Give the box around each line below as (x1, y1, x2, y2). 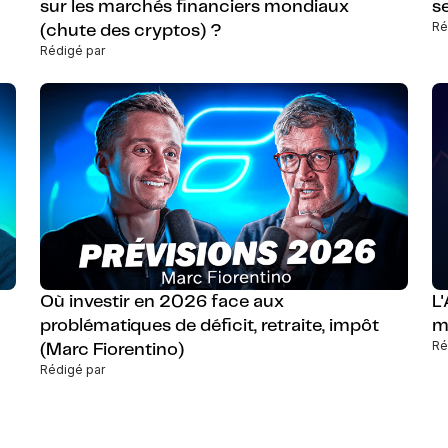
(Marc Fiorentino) (40, 341, 184, 360)
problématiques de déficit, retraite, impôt (40, 317, 379, 336)
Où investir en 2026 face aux (40, 293, 284, 312)
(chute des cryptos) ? (40, 22, 222, 41)
